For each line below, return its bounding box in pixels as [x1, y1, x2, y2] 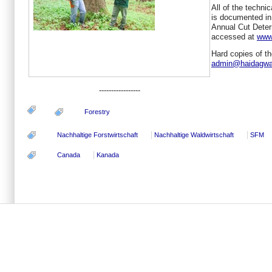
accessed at [211, 32, 257, 42]
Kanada [97, 151, 119, 158]
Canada [57, 151, 80, 158]
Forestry [84, 108, 110, 116]
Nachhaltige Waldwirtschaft [154, 131, 234, 138]
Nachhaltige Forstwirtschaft [57, 131, 138, 138]
